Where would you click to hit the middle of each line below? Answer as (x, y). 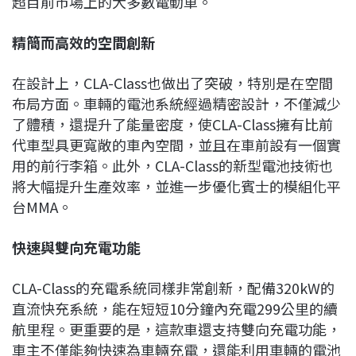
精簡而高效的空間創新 (83, 42)
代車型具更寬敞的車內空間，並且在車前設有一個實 (176, 144)
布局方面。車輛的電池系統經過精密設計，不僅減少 (176, 103)
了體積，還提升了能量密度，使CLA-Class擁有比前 (172, 124)
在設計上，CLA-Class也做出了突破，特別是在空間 (172, 82)
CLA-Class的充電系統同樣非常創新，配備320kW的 (173, 287)
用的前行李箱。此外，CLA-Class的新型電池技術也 (172, 165)
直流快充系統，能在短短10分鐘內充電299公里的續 (175, 308)
